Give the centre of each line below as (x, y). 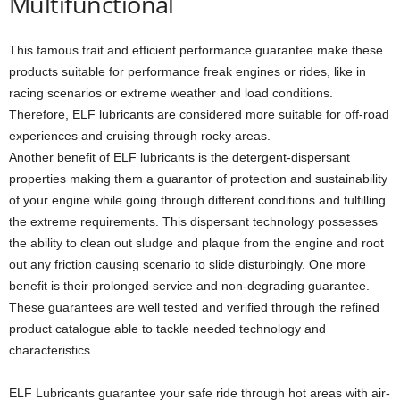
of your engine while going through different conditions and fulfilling (197, 200)
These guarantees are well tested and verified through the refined (194, 307)
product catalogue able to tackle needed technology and (167, 328)
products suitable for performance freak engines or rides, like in (187, 71)
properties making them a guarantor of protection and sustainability (198, 178)
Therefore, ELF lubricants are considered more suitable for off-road (199, 114)
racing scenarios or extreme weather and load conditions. (171, 92)
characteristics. (51, 350)
